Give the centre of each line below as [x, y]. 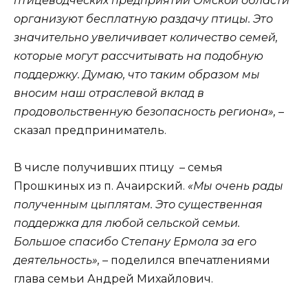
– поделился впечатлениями [185, 261]
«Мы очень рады [235, 186]
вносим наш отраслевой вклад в [109, 93]
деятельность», [57, 261]
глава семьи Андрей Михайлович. [113, 279]
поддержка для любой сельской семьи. [127, 223]
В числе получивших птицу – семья [118, 168]
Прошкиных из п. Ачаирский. [101, 186]
